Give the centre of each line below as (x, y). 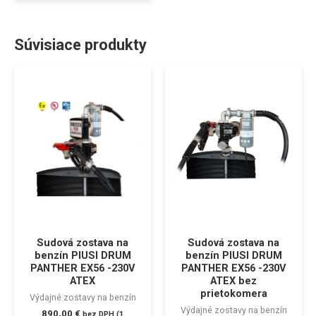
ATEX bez (233, 280)
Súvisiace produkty (80, 44)
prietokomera (233, 293)
